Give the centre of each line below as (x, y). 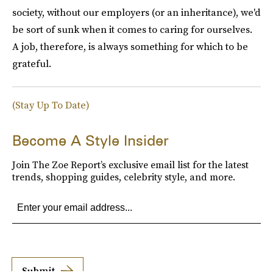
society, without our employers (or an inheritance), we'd (136, 12)
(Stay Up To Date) (51, 105)
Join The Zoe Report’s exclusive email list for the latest (130, 164)
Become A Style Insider (90, 140)
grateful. (32, 63)
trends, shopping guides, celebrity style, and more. (124, 176)
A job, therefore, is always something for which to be (130, 46)
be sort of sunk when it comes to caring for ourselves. (132, 29)
